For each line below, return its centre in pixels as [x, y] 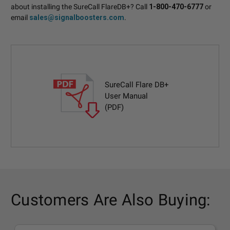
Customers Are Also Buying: [111, 200]
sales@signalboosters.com [77, 17]
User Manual [127, 96]
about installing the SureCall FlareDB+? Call [80, 7]
